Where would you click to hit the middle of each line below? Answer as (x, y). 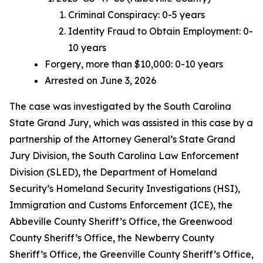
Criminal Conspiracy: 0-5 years (136, 15)
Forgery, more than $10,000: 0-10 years (134, 64)
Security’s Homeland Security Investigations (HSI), (125, 188)
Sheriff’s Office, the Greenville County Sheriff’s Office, (131, 254)
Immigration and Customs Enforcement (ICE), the (121, 205)
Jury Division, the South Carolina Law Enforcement (124, 156)
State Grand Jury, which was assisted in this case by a (131, 123)
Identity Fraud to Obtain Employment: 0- (161, 31)
